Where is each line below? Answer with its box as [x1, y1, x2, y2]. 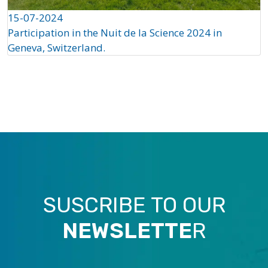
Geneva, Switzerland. [8, 41, 105, 55]
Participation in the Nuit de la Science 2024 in [8, 26, 222, 40]
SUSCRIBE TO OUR [42, 192, 226, 218]
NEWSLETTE [62, 218, 192, 244]
